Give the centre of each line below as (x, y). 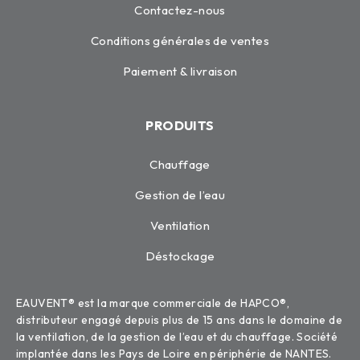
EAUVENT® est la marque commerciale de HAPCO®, (153, 303)
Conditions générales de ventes (180, 41)
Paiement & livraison (180, 71)
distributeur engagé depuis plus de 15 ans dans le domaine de (179, 320)
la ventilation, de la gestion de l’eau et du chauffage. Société (177, 337)
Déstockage (180, 256)
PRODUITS (180, 125)
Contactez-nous (180, 10)
